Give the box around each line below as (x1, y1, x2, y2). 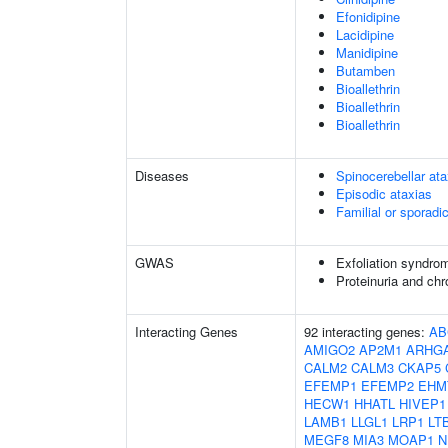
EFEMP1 (304, 376, 357, 395)
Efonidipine (336, 7, 400, 26)
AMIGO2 (304, 340, 355, 359)
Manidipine (336, 43, 398, 62)
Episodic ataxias (336, 184, 432, 203)
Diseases (135, 166, 189, 185)
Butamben (336, 61, 395, 80)
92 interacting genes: (304, 322, 429, 341)
